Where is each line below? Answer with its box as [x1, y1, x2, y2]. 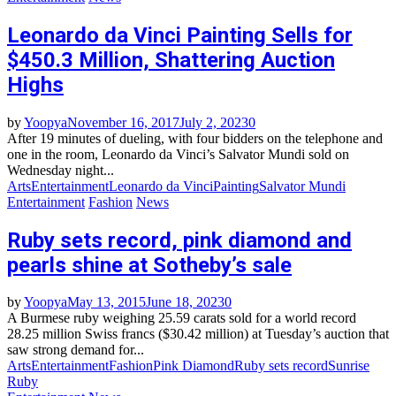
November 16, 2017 [67, 114, 179, 130]
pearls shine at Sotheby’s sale [7, 252, 292, 278]
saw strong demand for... [7, 342, 144, 358]
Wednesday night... [7, 162, 114, 178]
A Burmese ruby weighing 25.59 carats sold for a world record [7, 310, 356, 326]
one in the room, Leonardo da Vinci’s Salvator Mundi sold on [7, 146, 349, 162]
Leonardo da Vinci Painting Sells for [7, 22, 353, 48]
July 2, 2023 [179, 114, 248, 130]
